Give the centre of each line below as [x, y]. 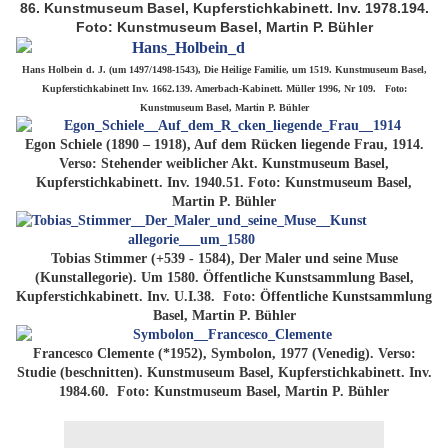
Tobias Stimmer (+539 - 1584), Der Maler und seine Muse [224, 259]
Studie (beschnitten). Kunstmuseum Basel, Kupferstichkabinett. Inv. [224, 373]
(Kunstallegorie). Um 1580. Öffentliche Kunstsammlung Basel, [224, 278]
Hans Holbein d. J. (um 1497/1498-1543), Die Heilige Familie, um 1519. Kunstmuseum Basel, [224, 70]
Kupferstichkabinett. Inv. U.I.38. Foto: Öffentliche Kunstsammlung [224, 297]
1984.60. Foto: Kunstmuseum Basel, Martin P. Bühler [224, 392]
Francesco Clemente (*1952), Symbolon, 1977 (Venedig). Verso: [224, 354]
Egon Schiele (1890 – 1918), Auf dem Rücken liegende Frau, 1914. [224, 145]
